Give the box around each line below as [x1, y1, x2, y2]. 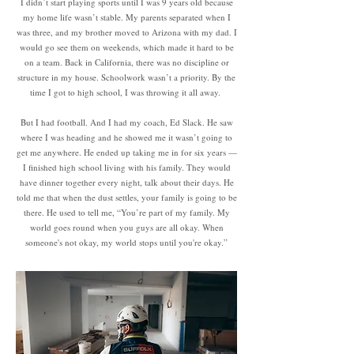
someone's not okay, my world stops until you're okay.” [25, 236, 228, 248]
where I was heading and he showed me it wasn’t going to [21, 131, 232, 143]
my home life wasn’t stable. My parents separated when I [22, 11, 231, 23]
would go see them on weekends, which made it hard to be [19, 41, 234, 53]
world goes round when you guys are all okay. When [29, 221, 224, 233]
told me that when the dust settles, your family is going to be [16, 191, 237, 203]
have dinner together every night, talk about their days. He [19, 176, 234, 188]
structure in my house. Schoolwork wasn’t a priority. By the [17, 71, 235, 83]
